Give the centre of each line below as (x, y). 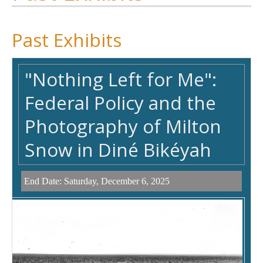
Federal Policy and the (120, 103)
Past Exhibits (67, 40)
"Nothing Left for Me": (121, 79)
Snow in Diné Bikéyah (118, 150)
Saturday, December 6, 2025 (117, 181)
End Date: (44, 181)
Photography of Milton (123, 126)
